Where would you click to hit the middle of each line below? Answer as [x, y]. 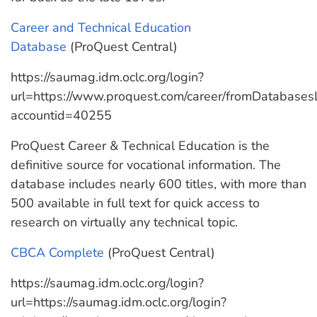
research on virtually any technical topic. [124, 222]
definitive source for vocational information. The [146, 165]
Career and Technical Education [101, 28]
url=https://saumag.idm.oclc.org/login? [119, 302]
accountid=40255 [61, 115]
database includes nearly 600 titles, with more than [158, 184]
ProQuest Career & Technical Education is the [140, 146]
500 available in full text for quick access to [135, 203]
